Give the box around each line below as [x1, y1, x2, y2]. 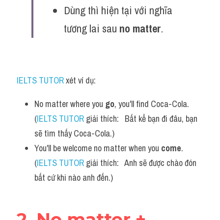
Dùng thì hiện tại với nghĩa [64, 3, 172, 18]
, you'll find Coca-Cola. [114, 98, 189, 110]
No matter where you [34, 98, 105, 110]
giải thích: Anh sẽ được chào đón [84, 157, 196, 169]
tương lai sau [64, 21, 119, 36]
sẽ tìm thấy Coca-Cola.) [34, 127, 114, 139]
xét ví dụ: [64, 74, 96, 86]
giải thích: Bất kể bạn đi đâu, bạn [84, 112, 197, 125]
